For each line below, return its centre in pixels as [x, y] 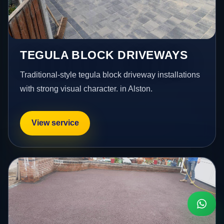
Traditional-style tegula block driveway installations [110, 74]
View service [55, 123]
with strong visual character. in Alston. [86, 88]
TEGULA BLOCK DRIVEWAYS [104, 55]
